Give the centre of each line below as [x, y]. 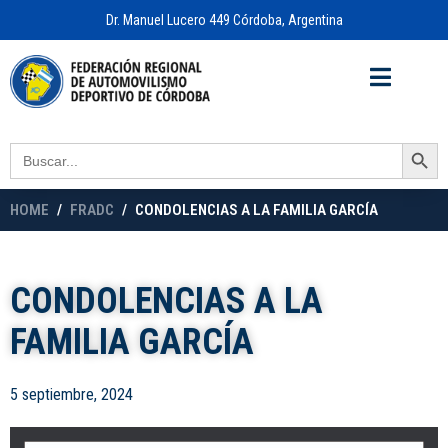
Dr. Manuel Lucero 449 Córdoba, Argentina [224, 20]
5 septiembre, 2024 [71, 395]
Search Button [423, 142]
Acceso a [303, 61]
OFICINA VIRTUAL [386, 61]
